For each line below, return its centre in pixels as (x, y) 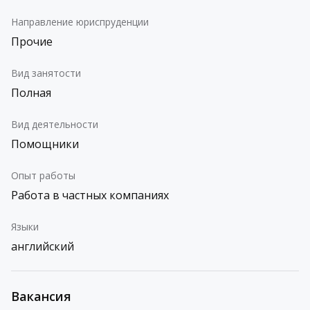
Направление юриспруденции (80, 22)
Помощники (45, 144)
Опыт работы (43, 175)
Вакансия (41, 296)
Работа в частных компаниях (90, 195)
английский (43, 246)
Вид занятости (46, 73)
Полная (31, 93)
